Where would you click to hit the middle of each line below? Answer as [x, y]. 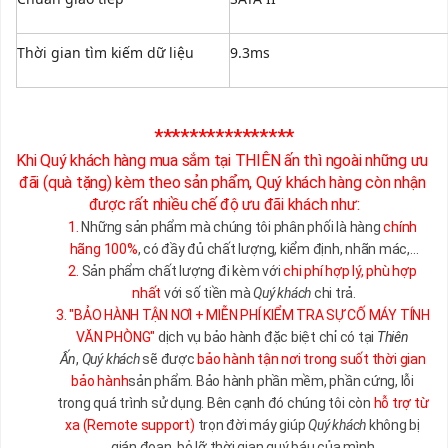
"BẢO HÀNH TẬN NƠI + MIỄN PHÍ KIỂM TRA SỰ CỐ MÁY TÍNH [249, 315]
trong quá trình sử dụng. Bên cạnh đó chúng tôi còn [215, 403]
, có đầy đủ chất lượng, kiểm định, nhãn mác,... [278, 249]
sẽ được [168, 359]
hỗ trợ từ [401, 403]
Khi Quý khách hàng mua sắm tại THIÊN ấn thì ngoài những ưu [222, 161]
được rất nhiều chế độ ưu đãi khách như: [224, 205]
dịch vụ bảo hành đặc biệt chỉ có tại [266, 337]
